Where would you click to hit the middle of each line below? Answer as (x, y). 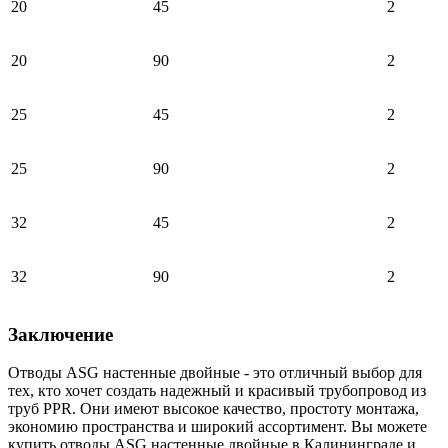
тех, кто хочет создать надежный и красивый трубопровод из (217, 391)
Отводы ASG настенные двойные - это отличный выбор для (215, 373)
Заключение (60, 334)
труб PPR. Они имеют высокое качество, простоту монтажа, (213, 409)
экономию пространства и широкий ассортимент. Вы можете (217, 427)
